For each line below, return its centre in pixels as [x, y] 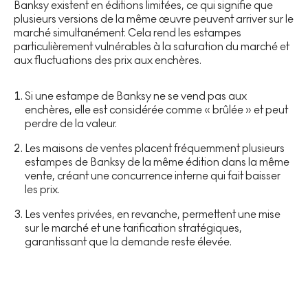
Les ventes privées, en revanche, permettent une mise [153, 214]
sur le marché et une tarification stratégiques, [133, 228]
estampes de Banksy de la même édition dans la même [157, 162]
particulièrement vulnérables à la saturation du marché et [152, 46]
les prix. [42, 189]
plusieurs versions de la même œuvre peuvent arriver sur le [154, 19]
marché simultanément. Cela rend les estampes [128, 32]
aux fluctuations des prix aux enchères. [108, 60]
